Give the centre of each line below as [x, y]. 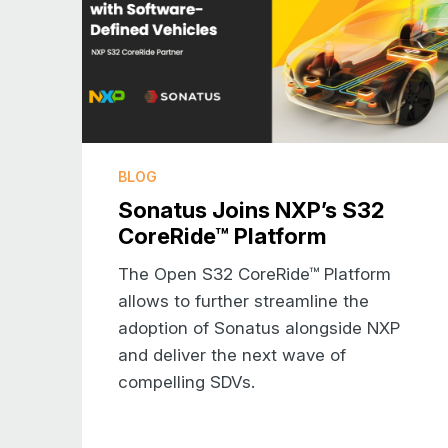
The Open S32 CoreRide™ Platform [254, 273]
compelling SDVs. [186, 381]
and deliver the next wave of [232, 354]
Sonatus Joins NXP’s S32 [251, 209]
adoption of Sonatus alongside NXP [259, 327]
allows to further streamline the [243, 300]
